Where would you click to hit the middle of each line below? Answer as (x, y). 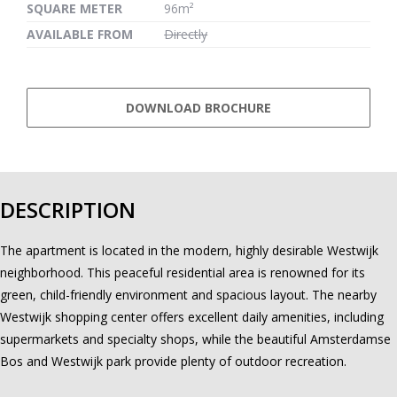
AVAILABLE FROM (80, 34)
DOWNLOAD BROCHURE (198, 107)
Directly (186, 34)
